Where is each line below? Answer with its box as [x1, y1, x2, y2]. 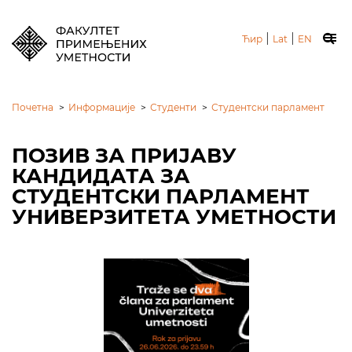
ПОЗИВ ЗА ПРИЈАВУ [12, 143, 236, 168]
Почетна [12, 101, 53, 113]
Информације [68, 101, 135, 113]
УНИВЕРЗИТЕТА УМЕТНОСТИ [12, 204, 336, 229]
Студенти [150, 101, 196, 113]
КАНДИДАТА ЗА [12, 163, 190, 189]
